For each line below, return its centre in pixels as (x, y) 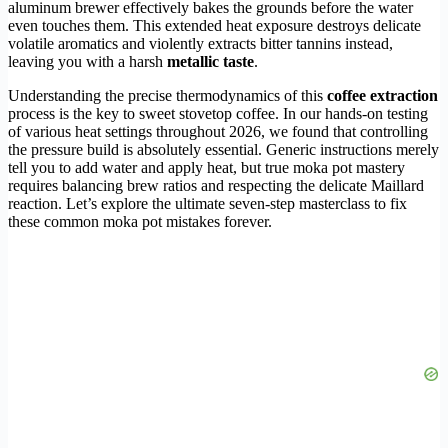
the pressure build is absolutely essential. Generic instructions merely (223, 149)
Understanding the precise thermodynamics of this (167, 95)
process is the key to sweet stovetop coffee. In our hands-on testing (218, 113)
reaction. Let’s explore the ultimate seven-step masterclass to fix (207, 203)
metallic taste (210, 61)
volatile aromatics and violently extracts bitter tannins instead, (200, 43)
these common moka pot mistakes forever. (140, 221)
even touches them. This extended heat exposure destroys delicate (214, 25)
